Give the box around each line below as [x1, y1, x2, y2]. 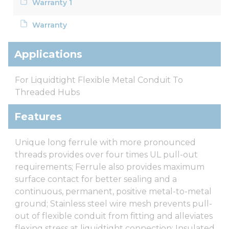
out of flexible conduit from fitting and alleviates [15, 211, 213, 221]
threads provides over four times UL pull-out [15, 149, 198, 159]
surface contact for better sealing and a [15, 174, 177, 184]
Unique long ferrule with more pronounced [15, 137, 196, 147]
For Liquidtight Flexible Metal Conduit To [15, 75, 183, 85]
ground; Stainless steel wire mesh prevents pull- [15, 198, 212, 209]
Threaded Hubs [15, 87, 80, 97]
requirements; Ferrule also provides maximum [15, 162, 204, 172]
